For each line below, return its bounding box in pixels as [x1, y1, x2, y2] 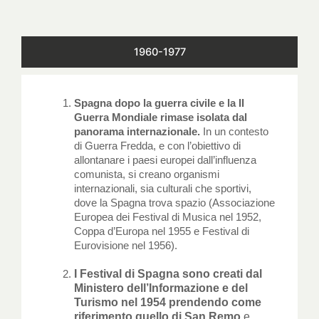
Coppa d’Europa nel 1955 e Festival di [73, 226, 249, 238]
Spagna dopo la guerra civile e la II [73, 98, 244, 110]
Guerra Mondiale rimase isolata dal [73, 112, 247, 124]
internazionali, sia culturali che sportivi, [73, 183, 251, 195]
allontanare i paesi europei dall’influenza [73, 155, 256, 167]
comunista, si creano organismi [73, 169, 219, 181]
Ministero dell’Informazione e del [73, 282, 248, 295]
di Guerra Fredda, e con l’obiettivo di [73, 140, 241, 152]
